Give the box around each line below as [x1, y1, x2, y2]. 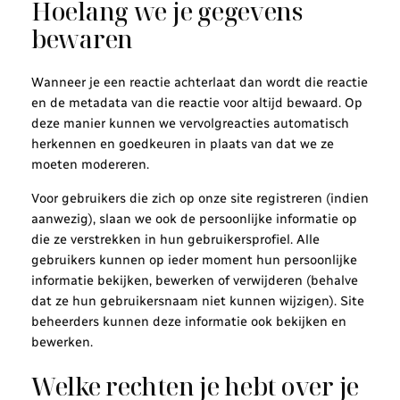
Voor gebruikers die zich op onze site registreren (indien [30, 189, 369, 206]
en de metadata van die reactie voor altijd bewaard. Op [30, 95, 362, 112]
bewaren [30, 21, 133, 55]
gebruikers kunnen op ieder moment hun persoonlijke [30, 251, 357, 268]
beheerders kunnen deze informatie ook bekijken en [30, 312, 346, 329]
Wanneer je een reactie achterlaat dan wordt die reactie [30, 74, 368, 91]
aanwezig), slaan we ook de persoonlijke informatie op [30, 210, 357, 227]
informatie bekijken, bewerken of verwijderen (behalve [30, 271, 358, 288]
